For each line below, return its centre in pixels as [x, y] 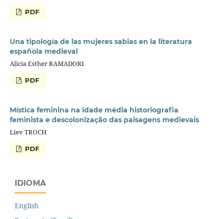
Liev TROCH [28, 132]
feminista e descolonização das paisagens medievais [104, 120]
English [27, 205]
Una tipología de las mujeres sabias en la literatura [101, 41]
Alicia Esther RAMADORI [47, 63]
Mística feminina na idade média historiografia [94, 110]
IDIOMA [30, 183]
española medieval [44, 51]
